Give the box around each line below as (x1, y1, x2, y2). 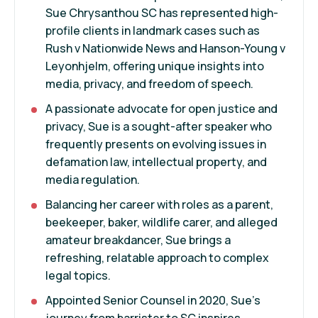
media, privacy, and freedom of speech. (45, 75, 253, 92)
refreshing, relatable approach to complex (45, 249, 269, 265)
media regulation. (45, 171, 140, 187)
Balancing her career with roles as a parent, (45, 196, 273, 212)
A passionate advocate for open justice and (45, 100, 278, 116)
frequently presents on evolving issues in (45, 136, 266, 152)
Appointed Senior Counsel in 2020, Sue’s (45, 292, 261, 308)
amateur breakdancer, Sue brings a (45, 231, 231, 248)
